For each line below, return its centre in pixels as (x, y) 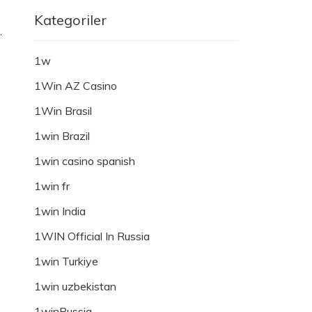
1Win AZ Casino (76, 86)
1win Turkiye (66, 262)
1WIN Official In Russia (92, 236)
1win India (60, 211)
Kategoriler (70, 20)
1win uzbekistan (75, 287)
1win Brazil (62, 136)
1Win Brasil (63, 111)
